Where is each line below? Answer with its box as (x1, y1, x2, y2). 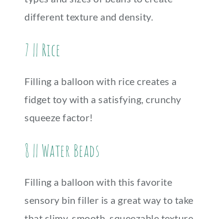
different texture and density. (24, 11, 153, 22)
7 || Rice (24, 39, 61, 61)
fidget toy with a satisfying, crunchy (24, 93, 181, 105)
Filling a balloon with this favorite (24, 176, 172, 188)
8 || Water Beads (24, 139, 100, 161)
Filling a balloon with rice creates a (24, 75, 177, 87)
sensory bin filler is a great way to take (24, 194, 194, 206)
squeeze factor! (24, 111, 93, 123)
